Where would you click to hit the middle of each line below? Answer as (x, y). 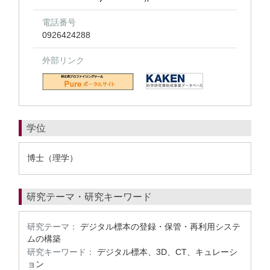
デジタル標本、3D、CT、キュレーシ (167, 252)
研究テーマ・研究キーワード (89, 197)
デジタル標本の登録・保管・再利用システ (160, 227)
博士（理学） (52, 158)
